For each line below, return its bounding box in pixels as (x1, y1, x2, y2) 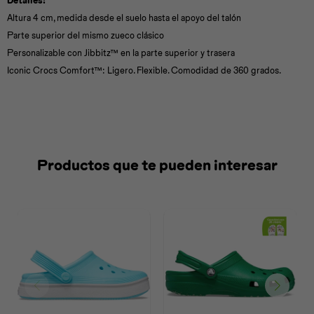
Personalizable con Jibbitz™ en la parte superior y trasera (7, 48, 235, 58)
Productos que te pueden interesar (36, 156, 278, 174)
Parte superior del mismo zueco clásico (7, 30, 164, 41)
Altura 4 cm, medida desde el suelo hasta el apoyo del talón (7, 13, 241, 23)
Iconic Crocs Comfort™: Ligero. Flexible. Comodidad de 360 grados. (7, 65, 281, 76)
